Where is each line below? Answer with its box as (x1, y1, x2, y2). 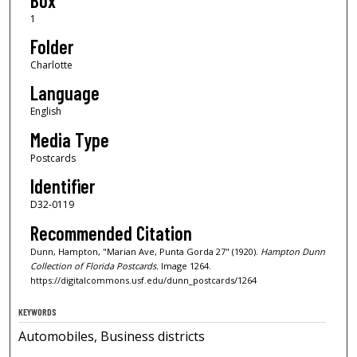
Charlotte (29, 57, 73, 72)
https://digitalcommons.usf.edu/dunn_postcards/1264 (29, 273, 257, 286)
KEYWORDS (18, 306, 57, 318)
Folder (29, 34, 73, 58)
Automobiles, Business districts (18, 328, 206, 346)
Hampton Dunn (260, 245, 325, 257)
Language (29, 81, 100, 105)
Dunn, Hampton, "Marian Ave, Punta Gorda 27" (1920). (29, 245, 261, 257)
